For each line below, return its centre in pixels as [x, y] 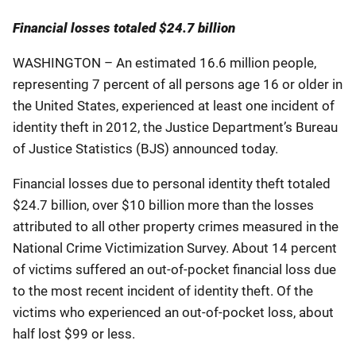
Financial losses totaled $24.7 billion [124, 27]
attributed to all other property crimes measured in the [176, 226]
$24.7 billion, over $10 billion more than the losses [163, 205]
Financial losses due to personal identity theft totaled [172, 183]
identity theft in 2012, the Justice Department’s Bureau [175, 127]
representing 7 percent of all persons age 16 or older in [178, 84]
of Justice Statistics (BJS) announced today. [145, 148]
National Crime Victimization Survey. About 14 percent [175, 248]
